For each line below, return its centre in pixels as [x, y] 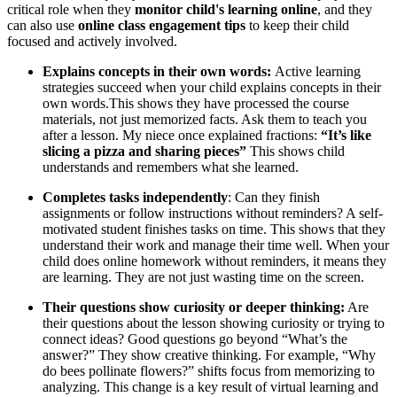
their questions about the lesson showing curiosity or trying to [214, 323]
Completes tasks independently [135, 197]
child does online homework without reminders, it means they [214, 261]
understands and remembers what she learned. [171, 167]
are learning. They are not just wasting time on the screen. [203, 276]
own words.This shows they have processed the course [196, 103]
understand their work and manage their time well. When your [216, 245]
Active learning [318, 71]
